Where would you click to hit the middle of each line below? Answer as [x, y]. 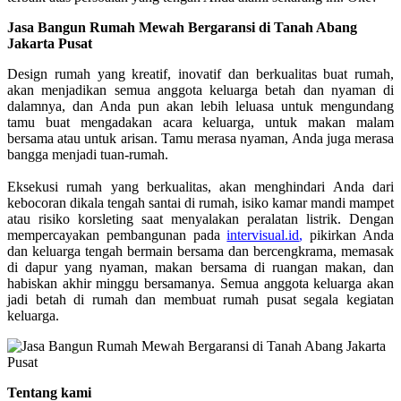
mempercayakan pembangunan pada [117, 235]
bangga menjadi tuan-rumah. [88, 154]
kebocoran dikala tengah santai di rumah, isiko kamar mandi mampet [200, 202]
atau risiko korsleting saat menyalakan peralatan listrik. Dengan [200, 218]
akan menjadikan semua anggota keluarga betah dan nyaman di [200, 90]
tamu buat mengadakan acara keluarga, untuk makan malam [200, 122]
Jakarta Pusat [50, 43]
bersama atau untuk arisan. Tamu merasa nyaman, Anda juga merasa [200, 138]
